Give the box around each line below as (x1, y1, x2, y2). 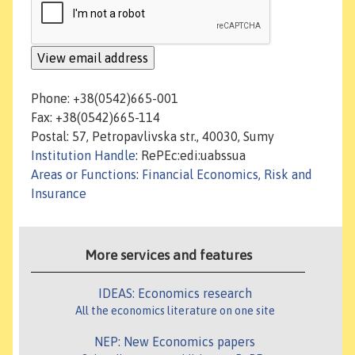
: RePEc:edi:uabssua (136, 148, 246, 163)
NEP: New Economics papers (94, 334, 255, 349)
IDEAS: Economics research (97, 286, 252, 301)
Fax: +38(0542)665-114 (31, 110, 160, 125)
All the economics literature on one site (74, 304, 275, 318)
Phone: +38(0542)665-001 (31, 91, 178, 106)
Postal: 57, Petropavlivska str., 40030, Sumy (31, 129, 274, 144)
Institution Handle (31, 148, 136, 163)
